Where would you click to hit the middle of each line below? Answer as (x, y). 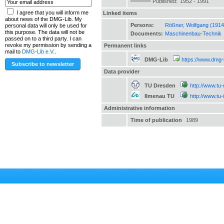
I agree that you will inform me (52, 13)
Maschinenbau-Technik (193, 33)
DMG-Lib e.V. (38, 52)
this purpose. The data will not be (45, 32)
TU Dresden (160, 85)
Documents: (147, 33)
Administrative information (139, 108)
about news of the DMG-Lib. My (43, 19)
